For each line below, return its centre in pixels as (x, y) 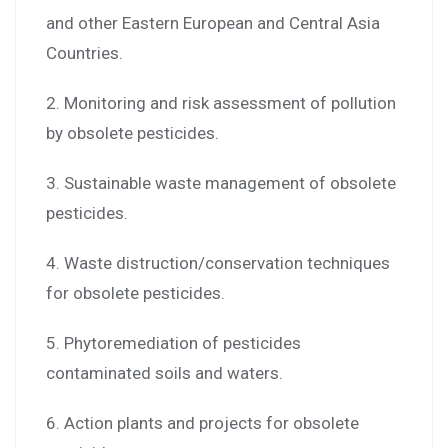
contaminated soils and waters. (164, 372)
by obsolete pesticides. (132, 132)
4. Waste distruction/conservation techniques (218, 262)
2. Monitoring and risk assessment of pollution (221, 102)
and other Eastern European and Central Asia (213, 22)
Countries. (84, 52)
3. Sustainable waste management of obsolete (221, 182)
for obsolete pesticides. (135, 292)
